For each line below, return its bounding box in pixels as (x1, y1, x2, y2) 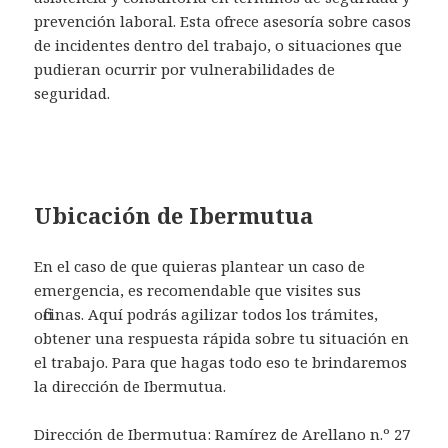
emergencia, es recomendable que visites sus (34, 279, 362, 300)
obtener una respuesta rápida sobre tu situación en (34, 327, 410, 348)
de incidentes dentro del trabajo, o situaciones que (34, 34, 403, 55)
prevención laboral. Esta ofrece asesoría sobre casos (34, 10, 412, 31)
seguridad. (34, 82, 111, 103)
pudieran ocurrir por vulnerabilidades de (34, 58, 336, 79)
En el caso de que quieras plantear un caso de (34, 255, 366, 276)
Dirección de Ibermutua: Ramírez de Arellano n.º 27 (34, 423, 411, 444)
